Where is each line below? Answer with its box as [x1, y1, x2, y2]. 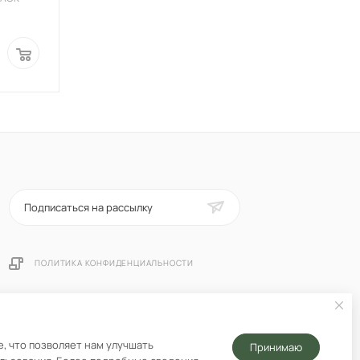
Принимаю [250, 340, 302, 354]
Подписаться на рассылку [24, 200, 156, 215]
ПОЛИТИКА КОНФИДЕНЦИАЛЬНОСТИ [35, 257, 194, 269]
